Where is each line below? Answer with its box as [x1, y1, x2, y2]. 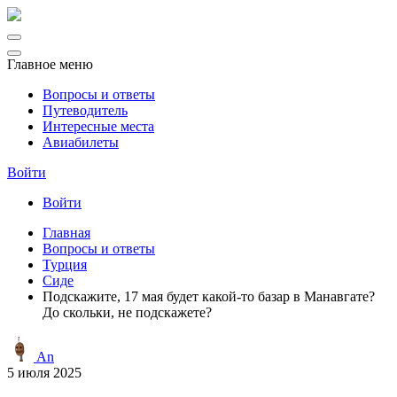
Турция [43, 257, 87, 272]
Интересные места [43, 119, 154, 134]
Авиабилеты [43, 135, 119, 150]
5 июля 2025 [7, 365, 82, 380]
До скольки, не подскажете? [43, 305, 212, 320]
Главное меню [7, 57, 93, 72]
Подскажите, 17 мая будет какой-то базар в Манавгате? [43, 289, 375, 304]
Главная [43, 225, 90, 240]
